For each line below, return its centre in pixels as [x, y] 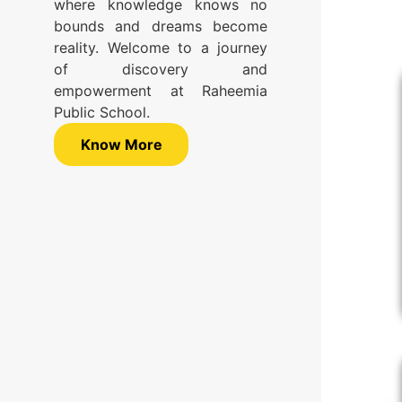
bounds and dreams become [161, 26]
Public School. [102, 113]
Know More [121, 145]
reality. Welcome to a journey [161, 48]
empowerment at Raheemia [161, 91]
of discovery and [161, 70]
